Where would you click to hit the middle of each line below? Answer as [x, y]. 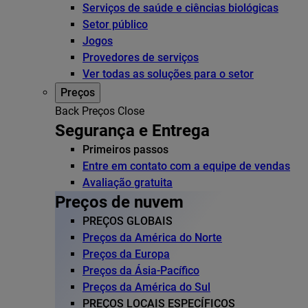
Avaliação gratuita [128, 183]
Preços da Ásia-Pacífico [141, 271]
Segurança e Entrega [132, 131]
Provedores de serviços [141, 58]
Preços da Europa [126, 254]
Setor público [115, 25]
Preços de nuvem [119, 202]
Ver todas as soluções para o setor [168, 74]
